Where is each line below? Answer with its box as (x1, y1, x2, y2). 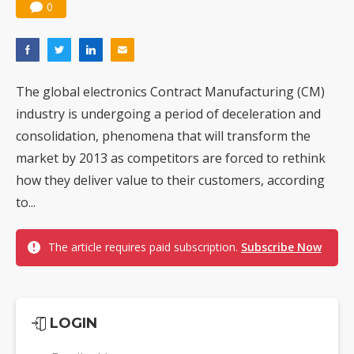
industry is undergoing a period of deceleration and (16, 105, 321, 123)
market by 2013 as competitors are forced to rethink (16, 149, 326, 168)
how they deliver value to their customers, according (16, 171, 325, 190)
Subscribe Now (241, 239, 322, 255)
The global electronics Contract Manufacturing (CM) (16, 83, 325, 101)
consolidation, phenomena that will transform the (16, 127, 311, 145)
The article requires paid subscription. (48, 239, 241, 255)
